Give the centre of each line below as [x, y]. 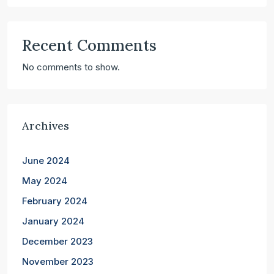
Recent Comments [89, 45]
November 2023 [58, 261]
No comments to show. [71, 67]
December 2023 [57, 241]
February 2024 [55, 201]
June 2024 [46, 160]
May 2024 [45, 180]
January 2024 [53, 221]
